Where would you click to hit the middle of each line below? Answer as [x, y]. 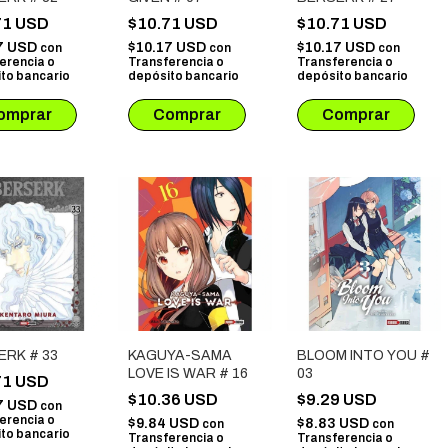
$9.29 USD [338, 400]
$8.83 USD [334, 424]
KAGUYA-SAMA [180, 356]
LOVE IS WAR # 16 [188, 374]
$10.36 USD [174, 400]
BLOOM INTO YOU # [363, 356]
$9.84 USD [165, 424]
